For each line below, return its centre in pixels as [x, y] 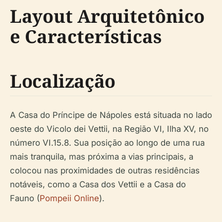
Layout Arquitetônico [107, 16]
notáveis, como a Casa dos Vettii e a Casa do [98, 185]
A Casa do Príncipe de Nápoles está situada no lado [111, 115]
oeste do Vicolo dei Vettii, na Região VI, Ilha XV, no [109, 129]
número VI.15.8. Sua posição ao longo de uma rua [107, 143]
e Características [86, 37]
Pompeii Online [69, 198]
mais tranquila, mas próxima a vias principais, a [102, 157]
